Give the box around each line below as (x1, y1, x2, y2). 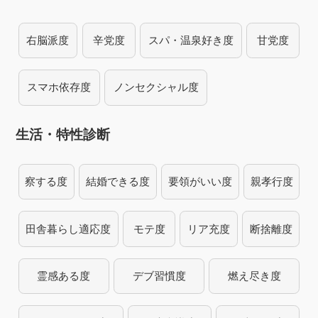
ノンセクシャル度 (113, 81, 199, 94)
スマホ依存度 (27, 81, 92, 94)
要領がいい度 (168, 175, 232, 188)
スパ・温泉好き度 (148, 34, 234, 47)
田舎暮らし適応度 (26, 222, 111, 235)
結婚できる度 (86, 175, 150, 188)
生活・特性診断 (16, 127, 111, 143)
